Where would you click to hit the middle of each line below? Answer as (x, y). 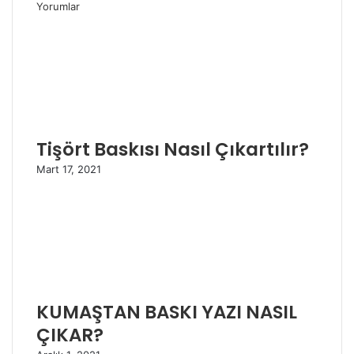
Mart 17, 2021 (69, 169)
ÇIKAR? (70, 335)
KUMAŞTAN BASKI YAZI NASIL (167, 312)
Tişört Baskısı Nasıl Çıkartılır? (173, 149)
